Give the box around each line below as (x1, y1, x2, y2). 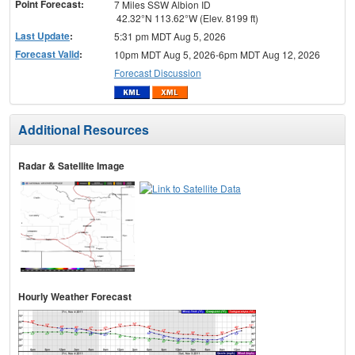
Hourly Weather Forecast (18, 289, 132, 304)
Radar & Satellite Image (18, 158, 124, 174)
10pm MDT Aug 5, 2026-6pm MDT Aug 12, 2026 (113, 47, 320, 61)
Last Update (15, 28, 70, 43)
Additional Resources (18, 120, 149, 139)
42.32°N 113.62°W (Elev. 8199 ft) (113, 10, 258, 25)
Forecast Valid (15, 46, 79, 61)
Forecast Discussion (113, 65, 201, 79)
